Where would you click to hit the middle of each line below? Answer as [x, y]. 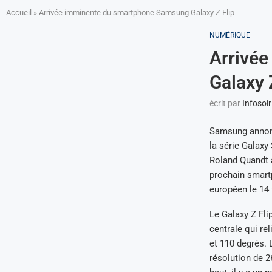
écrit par [226, 103]
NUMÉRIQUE [229, 35]
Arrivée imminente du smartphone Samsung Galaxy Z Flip [137, 12]
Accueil [19, 12]
